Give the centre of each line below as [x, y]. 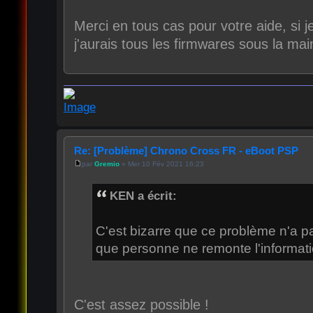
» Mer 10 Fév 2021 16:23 [161, 164]
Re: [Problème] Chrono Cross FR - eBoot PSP [186, 150]
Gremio [107, 164]
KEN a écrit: [143, 196]
